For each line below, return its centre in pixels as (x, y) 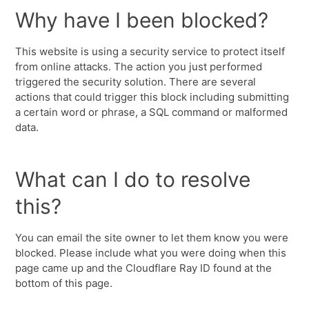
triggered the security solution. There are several (136, 82)
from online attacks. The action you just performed (139, 67)
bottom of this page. (64, 283)
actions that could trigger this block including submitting (152, 97)
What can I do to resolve (133, 179)
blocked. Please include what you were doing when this (151, 253)
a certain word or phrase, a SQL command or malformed (152, 112)
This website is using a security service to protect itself (150, 51)
